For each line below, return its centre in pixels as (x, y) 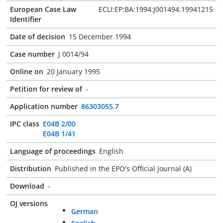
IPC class (25, 124)
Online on (27, 71)
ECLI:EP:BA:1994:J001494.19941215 (156, 9)
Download (27, 186)
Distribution (31, 168)
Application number (44, 106)
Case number (32, 54)
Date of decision (38, 37)
